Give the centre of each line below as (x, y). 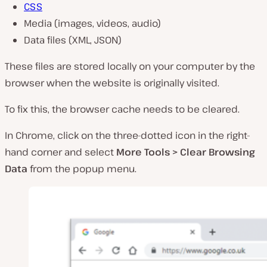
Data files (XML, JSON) (73, 40)
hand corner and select (60, 152)
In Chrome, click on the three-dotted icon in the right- (128, 135)
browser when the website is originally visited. (112, 83)
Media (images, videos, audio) (92, 23)
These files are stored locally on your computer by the (130, 66)
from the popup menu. (82, 168)
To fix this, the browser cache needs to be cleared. (122, 109)
